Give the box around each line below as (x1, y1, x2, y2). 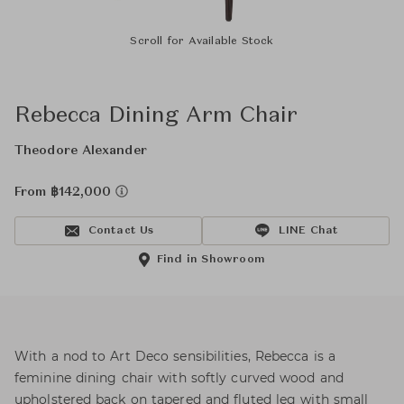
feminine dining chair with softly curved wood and (14, 370, 344, 386)
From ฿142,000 (14, 186, 115, 198)
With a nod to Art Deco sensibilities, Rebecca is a (14, 348, 336, 364)
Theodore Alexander (14, 144, 147, 157)
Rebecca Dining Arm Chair (14, 106, 298, 127)
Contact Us (87, 225, 154, 236)
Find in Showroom (156, 254, 266, 265)
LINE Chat (278, 225, 339, 236)
